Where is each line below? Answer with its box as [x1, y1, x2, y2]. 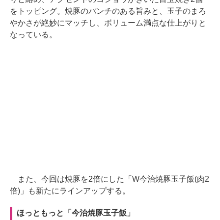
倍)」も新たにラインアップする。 [10, 187, 130, 195]
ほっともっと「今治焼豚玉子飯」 [17, 209, 135, 218]
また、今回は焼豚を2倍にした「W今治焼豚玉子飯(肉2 [10, 175, 209, 184]
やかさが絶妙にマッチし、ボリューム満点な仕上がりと [10, 19, 206, 27]
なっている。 [10, 30, 57, 39]
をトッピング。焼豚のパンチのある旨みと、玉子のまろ [10, 7, 206, 16]
